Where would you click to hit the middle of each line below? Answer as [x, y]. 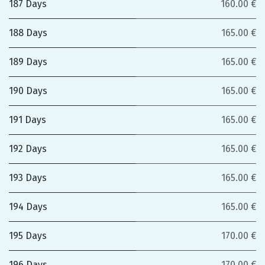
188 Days [28, 33]
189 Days [28, 62]
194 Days [28, 207]
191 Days [28, 120]
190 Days [28, 91]
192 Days [28, 149]
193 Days [28, 178]
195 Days [28, 236]
